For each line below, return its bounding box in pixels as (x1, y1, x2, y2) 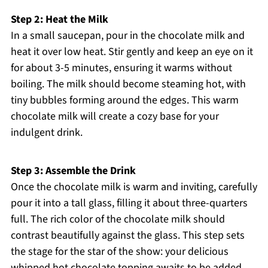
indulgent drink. (10, 125, 83, 141)
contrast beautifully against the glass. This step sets (10, 228, 245, 243)
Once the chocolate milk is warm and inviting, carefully (10, 179, 257, 195)
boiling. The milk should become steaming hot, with (10, 77, 246, 92)
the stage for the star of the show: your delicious (10, 244, 229, 260)
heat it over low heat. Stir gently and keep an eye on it (10, 44, 253, 60)
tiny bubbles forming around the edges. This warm (10, 93, 239, 108)
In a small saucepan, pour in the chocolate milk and (10, 28, 245, 44)
